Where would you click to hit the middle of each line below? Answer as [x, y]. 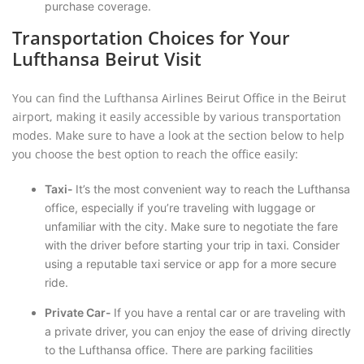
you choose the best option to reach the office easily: [155, 154]
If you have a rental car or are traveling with [230, 312]
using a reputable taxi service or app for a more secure [191, 264]
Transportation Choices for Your [151, 37]
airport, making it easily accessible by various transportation [177, 117]
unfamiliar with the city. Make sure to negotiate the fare [191, 226]
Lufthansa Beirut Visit [107, 58]
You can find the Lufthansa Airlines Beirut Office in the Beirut [179, 98]
